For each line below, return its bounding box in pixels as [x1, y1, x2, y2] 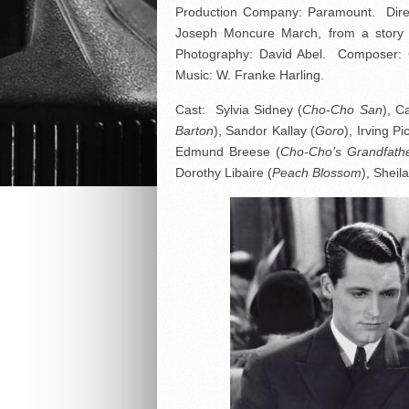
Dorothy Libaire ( [175, 165, 272, 180]
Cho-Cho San [302, 102, 383, 117]
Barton [175, 123, 214, 138]
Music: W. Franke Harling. [175, 68, 324, 82]
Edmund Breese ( [175, 144, 280, 159]
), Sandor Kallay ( [214, 123, 316, 138]
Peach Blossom [272, 165, 362, 180]
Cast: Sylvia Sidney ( [175, 102, 303, 117]
